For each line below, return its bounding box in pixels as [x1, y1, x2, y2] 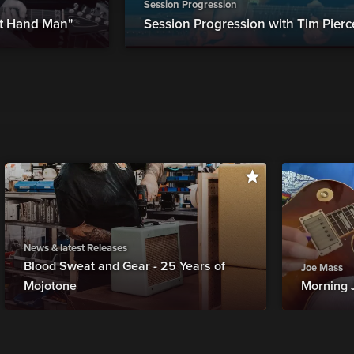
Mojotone [23, 278, 77, 295]
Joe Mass [301, 262, 343, 275]
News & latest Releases [23, 242, 127, 255]
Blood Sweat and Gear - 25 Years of [23, 258, 225, 275]
